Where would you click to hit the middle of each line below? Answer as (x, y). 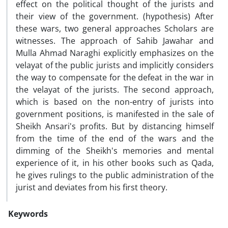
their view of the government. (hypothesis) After (115, 16)
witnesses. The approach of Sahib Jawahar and (115, 41)
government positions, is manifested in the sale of (115, 114)
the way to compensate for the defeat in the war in (115, 77)
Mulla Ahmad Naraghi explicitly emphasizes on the (115, 53)
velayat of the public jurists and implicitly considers (115, 65)
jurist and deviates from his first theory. (92, 187)
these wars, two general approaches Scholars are (115, 28)
